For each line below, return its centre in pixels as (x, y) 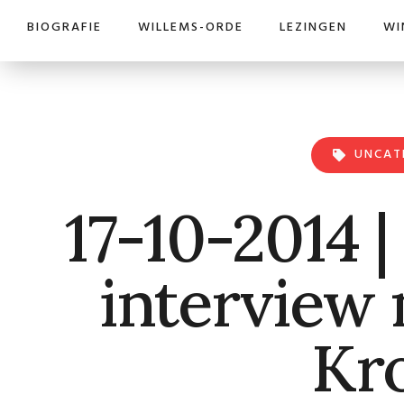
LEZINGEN (313, 28)
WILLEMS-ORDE (191, 28)
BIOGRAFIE (64, 28)
